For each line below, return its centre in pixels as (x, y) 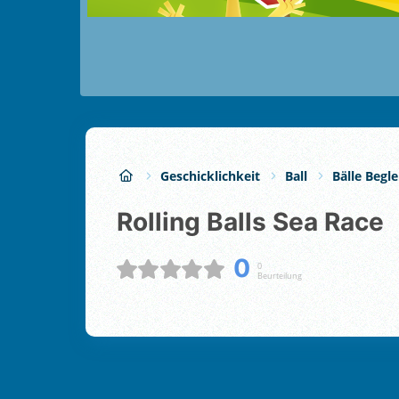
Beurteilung (279, 275)
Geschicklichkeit (210, 175)
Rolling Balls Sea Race (258, 222)
